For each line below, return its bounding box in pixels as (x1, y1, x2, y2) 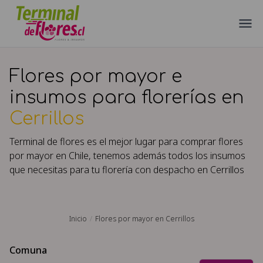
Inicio (69, 214, 87, 224)
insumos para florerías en (9, 88, 244, 107)
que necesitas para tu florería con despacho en (9, 163, 210, 176)
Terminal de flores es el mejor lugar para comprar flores (9, 135, 243, 148)
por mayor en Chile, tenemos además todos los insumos (9, 149, 245, 162)
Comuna (9, 244, 47, 257)
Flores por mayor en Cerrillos (95, 214, 194, 224)
